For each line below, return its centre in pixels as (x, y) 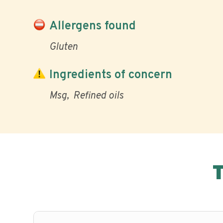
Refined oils (98, 96)
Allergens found (93, 26)
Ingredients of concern (111, 75)
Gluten (63, 47)
